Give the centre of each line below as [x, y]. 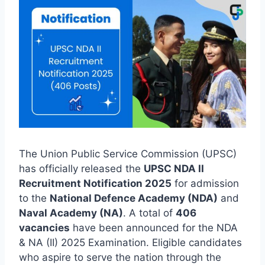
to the [34, 198]
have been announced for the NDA [154, 228]
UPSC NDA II [174, 169]
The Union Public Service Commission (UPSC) [128, 154]
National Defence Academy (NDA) [134, 198]
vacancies [44, 228]
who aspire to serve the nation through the [120, 258]
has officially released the [81, 169]
